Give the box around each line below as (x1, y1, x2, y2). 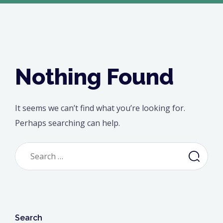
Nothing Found (15, 64, 174, 90)
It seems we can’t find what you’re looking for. (15, 103, 185, 113)
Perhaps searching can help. (15, 117, 120, 128)
